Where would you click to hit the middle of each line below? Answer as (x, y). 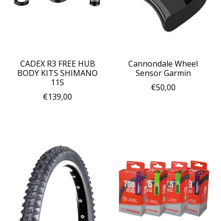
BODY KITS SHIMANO (58, 73)
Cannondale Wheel (163, 63)
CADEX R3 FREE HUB (57, 63)
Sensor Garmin (163, 73)
